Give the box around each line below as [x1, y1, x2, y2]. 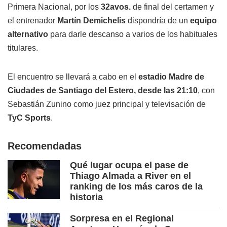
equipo [190, 16, 217, 25]
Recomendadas [8, 140, 82, 152]
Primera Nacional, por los [8, 3, 101, 12]
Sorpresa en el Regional [70, 213, 174, 224]
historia [70, 192, 103, 203]
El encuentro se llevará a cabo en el [8, 72, 138, 82]
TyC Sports [8, 113, 51, 123]
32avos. [101, 3, 131, 12]
